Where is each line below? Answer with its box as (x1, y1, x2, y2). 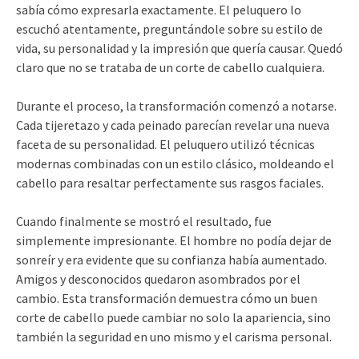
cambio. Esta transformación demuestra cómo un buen (16, 289, 317, 306)
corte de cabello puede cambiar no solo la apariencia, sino (16, 309, 331, 325)
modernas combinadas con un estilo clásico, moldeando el (16, 155, 334, 171)
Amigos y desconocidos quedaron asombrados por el (16, 270, 301, 287)
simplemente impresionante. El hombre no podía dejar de (16, 232, 332, 248)
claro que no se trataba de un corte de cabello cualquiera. (16, 58, 325, 75)
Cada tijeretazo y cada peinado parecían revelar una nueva (16, 116, 329, 133)
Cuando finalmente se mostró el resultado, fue (16, 212, 272, 229)
